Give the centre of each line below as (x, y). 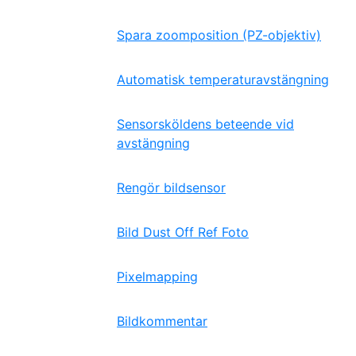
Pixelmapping (157, 277)
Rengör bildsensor (171, 188)
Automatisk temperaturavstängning (223, 79)
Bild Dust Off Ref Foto (183, 232)
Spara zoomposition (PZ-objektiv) (219, 35)
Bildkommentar (162, 321)
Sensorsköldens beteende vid (205, 124)
